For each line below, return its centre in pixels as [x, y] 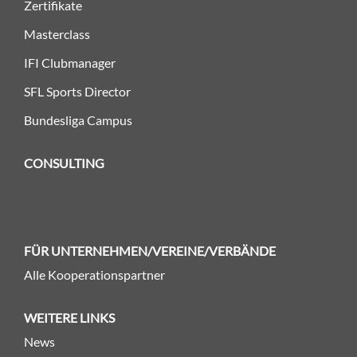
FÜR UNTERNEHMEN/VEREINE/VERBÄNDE [150, 250]
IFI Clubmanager [70, 62]
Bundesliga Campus [78, 120]
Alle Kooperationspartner [94, 274]
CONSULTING [64, 163]
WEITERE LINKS [69, 317]
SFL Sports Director [77, 91]
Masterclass [57, 33]
